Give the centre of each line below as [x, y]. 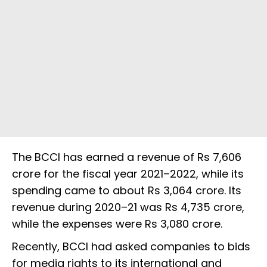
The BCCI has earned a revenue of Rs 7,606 [127, 157]
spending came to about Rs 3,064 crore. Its [127, 191]
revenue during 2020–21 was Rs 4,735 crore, [128, 207]
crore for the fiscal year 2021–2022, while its [128, 174]
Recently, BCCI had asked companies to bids [131, 247]
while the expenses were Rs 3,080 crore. [119, 224]
